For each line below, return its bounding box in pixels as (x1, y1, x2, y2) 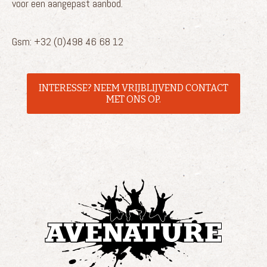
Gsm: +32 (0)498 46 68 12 (12, 34, 123, 48)
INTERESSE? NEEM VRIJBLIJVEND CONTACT (39, 82, 228, 94)
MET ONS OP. (106, 93, 161, 105)
